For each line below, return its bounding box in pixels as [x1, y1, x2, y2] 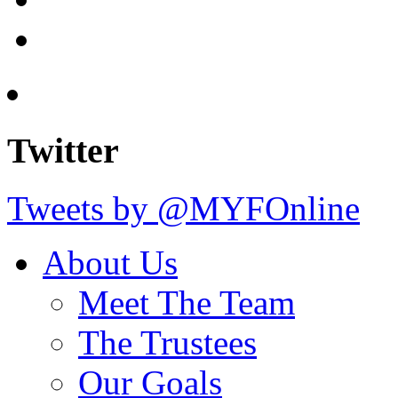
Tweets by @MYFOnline [7, 188, 360, 227]
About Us [43, 243, 178, 282]
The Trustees [78, 322, 257, 362]
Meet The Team [78, 283, 295, 322]
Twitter [7, 131, 119, 171]
